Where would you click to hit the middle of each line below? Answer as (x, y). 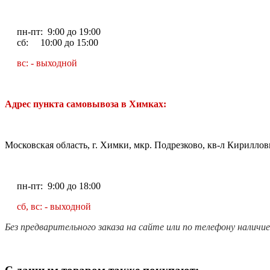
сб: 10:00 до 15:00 (52, 42)
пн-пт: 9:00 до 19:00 (53, 31)
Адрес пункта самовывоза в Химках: (86, 104)
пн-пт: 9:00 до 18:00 (58, 186)
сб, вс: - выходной (48, 206)
